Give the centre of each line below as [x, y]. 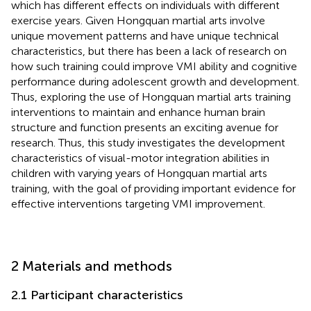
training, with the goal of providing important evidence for [153, 188]
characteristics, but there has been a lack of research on [149, 51]
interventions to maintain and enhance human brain [138, 112]
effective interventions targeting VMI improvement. [138, 203]
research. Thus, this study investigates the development [148, 142]
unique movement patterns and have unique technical [145, 35]
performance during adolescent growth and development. [155, 81]
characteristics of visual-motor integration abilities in [140, 158]
